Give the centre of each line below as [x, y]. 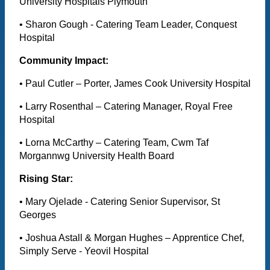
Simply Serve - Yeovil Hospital [84, 251]
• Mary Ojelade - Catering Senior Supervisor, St [120, 202]
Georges [39, 215]
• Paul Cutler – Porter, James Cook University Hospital [135, 84]
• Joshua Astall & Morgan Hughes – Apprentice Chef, [132, 238]
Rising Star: [46, 179]
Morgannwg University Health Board [98, 156]
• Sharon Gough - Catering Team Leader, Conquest [128, 25]
